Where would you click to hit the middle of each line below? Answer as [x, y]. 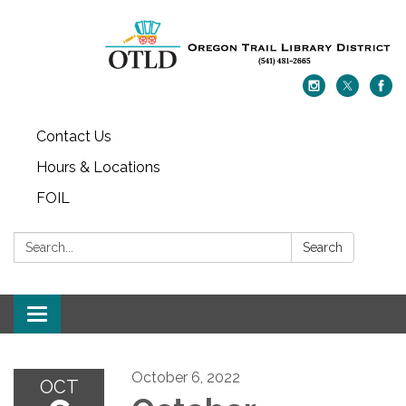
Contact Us [74, 136]
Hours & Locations [98, 167]
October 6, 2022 [186, 377]
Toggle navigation [97, 315]
